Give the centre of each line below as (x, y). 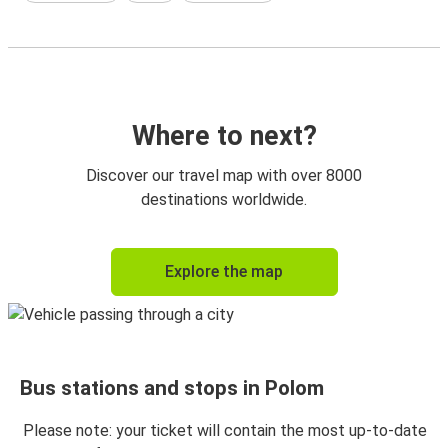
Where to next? (224, 135)
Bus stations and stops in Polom (172, 387)
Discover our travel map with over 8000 (224, 175)
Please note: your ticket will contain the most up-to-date (225, 431)
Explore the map (224, 271)
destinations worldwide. (224, 199)
